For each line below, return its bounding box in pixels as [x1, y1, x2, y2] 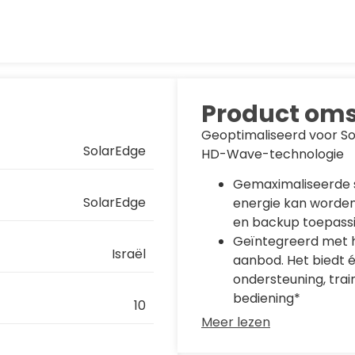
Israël [112, 245, 146, 263]
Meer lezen [201, 313, 270, 332]
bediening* [233, 289, 300, 308]
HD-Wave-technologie [201, 145, 344, 163]
